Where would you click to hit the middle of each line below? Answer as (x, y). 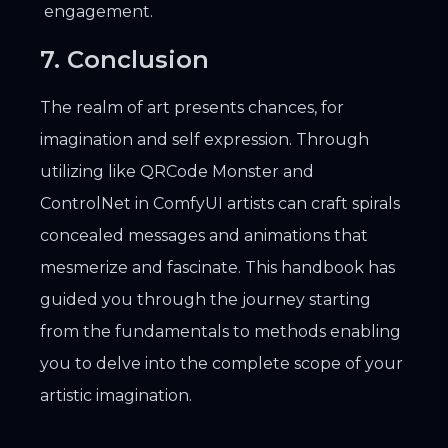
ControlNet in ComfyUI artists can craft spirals (220, 203)
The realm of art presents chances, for (192, 107)
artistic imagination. (116, 395)
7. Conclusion (124, 59)
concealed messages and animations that (204, 235)
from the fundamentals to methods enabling (220, 331)
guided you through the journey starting (205, 299)
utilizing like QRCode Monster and (177, 171)
